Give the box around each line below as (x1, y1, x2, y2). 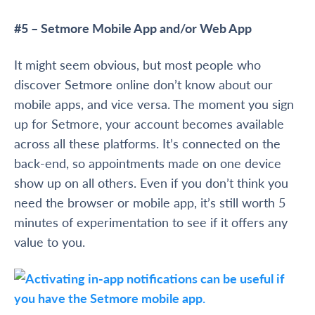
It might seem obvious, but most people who (14, 56, 261, 74)
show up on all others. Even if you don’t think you (14, 174, 288, 192)
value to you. (14, 233, 85, 251)
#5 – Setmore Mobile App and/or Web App (14, 19, 252, 37)
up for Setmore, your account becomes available (14, 115, 284, 133)
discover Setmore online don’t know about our (14, 75, 273, 94)
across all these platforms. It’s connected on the (14, 134, 281, 153)
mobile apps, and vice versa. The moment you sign (14, 95, 294, 113)
